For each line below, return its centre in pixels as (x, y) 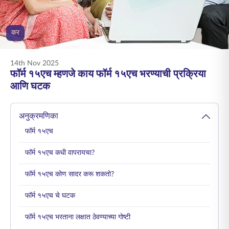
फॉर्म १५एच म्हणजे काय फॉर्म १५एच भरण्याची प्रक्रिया (108, 74)
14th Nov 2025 (35, 63)
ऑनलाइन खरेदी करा (60, 38)
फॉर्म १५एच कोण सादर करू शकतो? (70, 174)
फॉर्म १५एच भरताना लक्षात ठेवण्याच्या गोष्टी (78, 217)
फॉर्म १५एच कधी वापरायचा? (60, 153)
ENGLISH (30, 8)
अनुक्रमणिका (39, 116)
